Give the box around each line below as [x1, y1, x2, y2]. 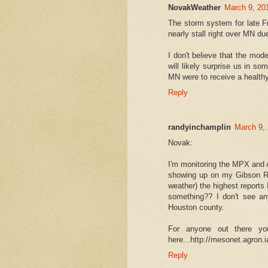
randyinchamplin [168, 123, 231, 132]
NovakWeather [168, 3, 221, 13]
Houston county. [168, 203, 224, 212]
